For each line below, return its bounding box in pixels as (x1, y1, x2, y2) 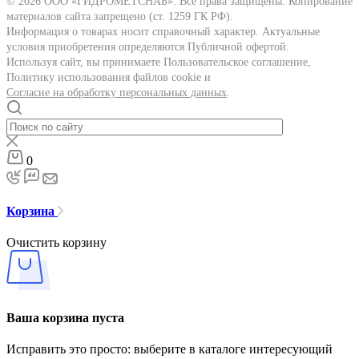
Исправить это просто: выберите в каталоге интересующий (6, 341, 333, 356)
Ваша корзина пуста (6, 310, 124, 325)
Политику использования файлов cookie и (6, 71, 211, 83)
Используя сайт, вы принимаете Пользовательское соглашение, (6, 55, 311, 68)
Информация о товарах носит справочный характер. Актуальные (6, 25, 320, 38)
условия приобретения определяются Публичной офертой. (6, 40, 289, 53)
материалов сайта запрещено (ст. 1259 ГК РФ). (6, 10, 233, 22)
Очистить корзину (6, 236, 107, 250)
